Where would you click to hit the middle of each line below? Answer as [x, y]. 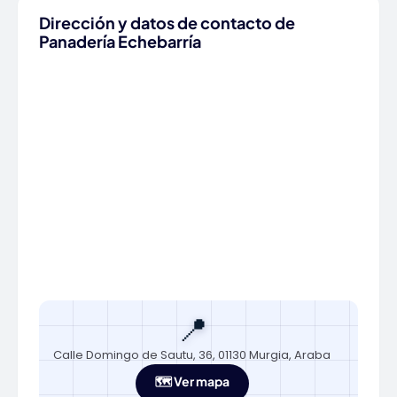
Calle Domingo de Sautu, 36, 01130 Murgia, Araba [192, 355]
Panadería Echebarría [120, 41]
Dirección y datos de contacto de [167, 23]
